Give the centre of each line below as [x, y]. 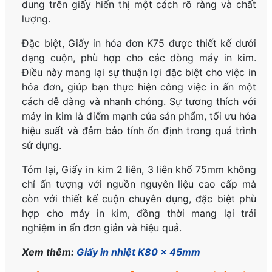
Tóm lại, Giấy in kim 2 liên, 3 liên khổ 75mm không [139, 170]
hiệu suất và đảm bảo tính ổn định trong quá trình [139, 131]
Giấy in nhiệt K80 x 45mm [139, 252]
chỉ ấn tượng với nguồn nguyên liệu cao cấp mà [139, 184]
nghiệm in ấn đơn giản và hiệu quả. [102, 228]
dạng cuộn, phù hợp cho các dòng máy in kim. [139, 58]
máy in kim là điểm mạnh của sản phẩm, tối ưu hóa [139, 116]
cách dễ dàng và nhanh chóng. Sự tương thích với [139, 102]
